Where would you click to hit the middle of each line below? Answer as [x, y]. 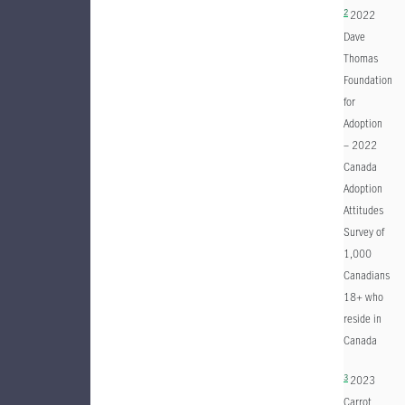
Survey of [364, 231]
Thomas [361, 58]
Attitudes [363, 210]
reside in [363, 318]
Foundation [368, 80]
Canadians [367, 275]
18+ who [363, 297]
